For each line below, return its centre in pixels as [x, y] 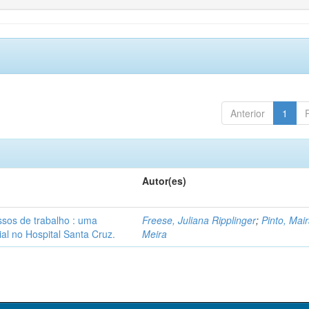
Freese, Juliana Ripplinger [199, 220]
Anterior [247, 113]
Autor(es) [165, 181]
